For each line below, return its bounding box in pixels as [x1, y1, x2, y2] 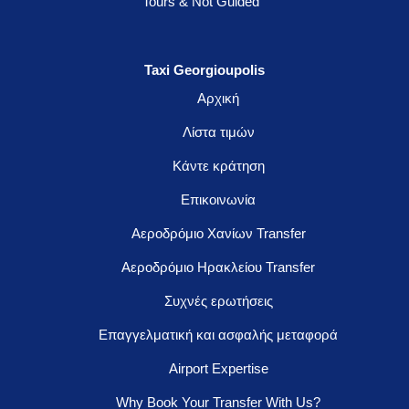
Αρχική [197, 89, 239, 106]
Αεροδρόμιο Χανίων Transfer [131, 225, 306, 241]
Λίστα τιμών [182, 123, 255, 140]
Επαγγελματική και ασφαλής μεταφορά [99, 326, 338, 342]
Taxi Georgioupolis [144, 61, 265, 78]
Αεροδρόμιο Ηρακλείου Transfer [121, 258, 315, 275]
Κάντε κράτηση [172, 157, 265, 173]
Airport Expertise [168, 360, 268, 376]
